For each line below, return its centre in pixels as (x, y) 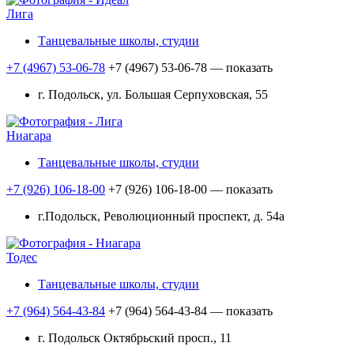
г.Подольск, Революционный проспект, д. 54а (161, 217)
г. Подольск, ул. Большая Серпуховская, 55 (153, 95)
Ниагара (29, 136)
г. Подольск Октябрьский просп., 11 (135, 338)
